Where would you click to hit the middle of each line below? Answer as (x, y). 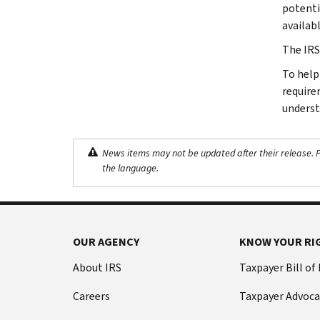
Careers (91, 296)
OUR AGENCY (106, 241)
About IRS (97, 267)
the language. (130, 168)
